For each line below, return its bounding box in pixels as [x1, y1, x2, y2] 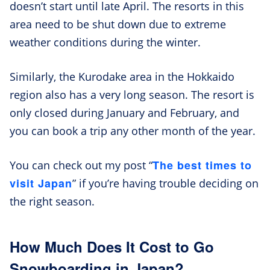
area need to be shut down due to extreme [10, 17, 226, 32]
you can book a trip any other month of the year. [10, 124, 256, 139]
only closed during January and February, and [10, 105, 239, 121]
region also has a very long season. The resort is [10, 87, 254, 102]
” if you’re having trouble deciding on [72, 176, 259, 191]
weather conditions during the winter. [10, 35, 204, 50]
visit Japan [10, 175, 72, 192]
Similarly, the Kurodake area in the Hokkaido [10, 69, 234, 84]
